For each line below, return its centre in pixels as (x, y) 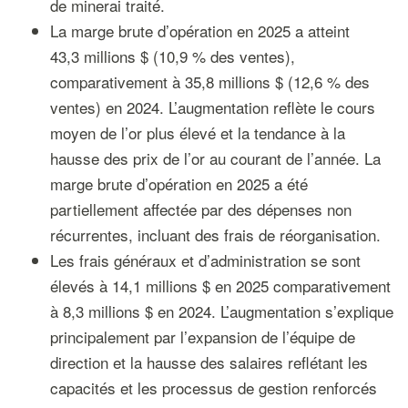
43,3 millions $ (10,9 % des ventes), (172, 56)
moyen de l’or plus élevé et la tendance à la (197, 133)
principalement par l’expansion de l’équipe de (202, 337)
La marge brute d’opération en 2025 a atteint (199, 31)
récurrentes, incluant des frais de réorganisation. (215, 235)
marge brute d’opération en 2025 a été (178, 184)
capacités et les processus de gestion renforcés (213, 388)
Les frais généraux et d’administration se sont (205, 260)
